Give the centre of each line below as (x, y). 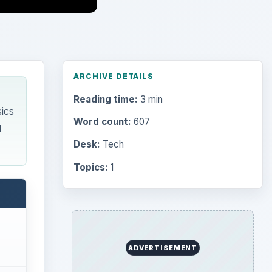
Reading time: (105, 100)
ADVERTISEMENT (163, 247)
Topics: (90, 167)
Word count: (102, 122)
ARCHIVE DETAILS (114, 76)
